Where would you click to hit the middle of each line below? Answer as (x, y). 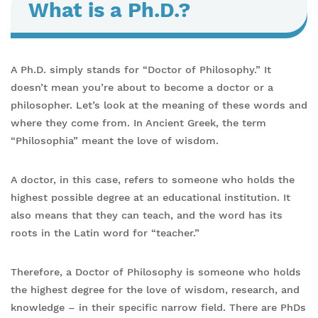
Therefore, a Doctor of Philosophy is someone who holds (156, 272)
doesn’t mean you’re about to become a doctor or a (142, 87)
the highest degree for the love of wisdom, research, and (155, 290)
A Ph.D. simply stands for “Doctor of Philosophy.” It (141, 70)
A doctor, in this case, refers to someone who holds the (153, 180)
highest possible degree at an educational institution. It (150, 197)
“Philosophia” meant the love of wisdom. (116, 141)
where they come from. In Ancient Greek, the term (138, 123)
